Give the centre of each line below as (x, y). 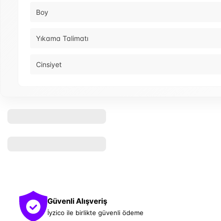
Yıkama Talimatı (62, 38)
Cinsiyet (49, 65)
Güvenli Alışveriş (77, 201)
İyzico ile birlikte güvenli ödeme (95, 212)
